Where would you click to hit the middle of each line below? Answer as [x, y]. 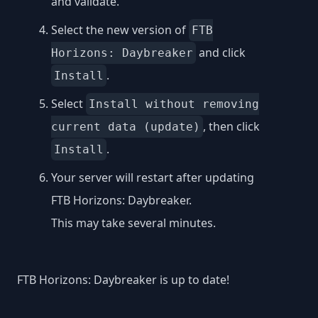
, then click [231, 126]
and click [221, 52]
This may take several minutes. [133, 223]
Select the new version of [120, 29]
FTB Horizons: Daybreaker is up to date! [123, 279]
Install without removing [174, 104]
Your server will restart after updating [153, 177]
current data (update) [126, 126]
